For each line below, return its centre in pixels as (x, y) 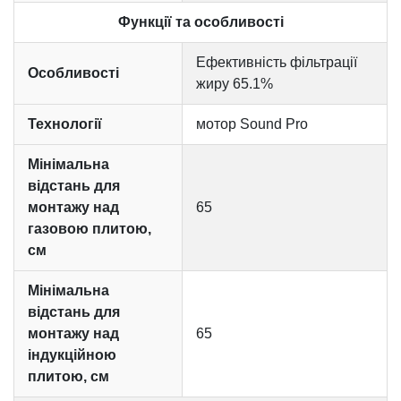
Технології (65, 124)
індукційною (72, 355)
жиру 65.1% (235, 84)
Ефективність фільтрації (277, 63)
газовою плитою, (90, 229)
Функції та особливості (200, 22)
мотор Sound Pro (252, 124)
